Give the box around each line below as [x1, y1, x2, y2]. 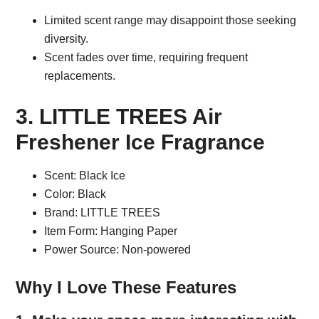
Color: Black [44, 188, 107, 201]
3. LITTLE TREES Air [16, 105, 223, 129]
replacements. [44, 70, 116, 83]
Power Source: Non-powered [44, 244, 192, 256]
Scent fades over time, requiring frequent [44, 51, 249, 64]
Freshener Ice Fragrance [16, 130, 266, 155]
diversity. [44, 33, 89, 46]
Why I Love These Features [16, 278, 237, 298]
